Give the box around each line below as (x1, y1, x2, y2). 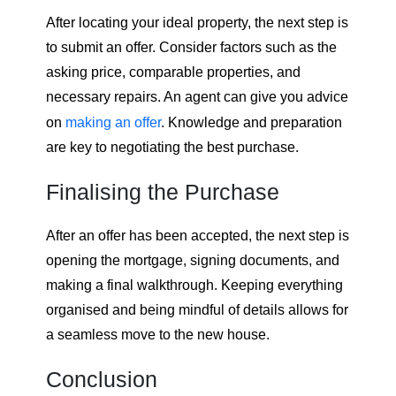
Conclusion (46, 366, 157, 392)
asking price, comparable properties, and (46, 64, 301, 80)
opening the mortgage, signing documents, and (46, 252, 339, 268)
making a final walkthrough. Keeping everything (46, 277, 343, 293)
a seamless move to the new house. (46, 326, 270, 342)
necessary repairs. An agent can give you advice (46, 88, 348, 104)
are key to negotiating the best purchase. (46, 139, 299, 155)
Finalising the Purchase (46, 179, 279, 204)
